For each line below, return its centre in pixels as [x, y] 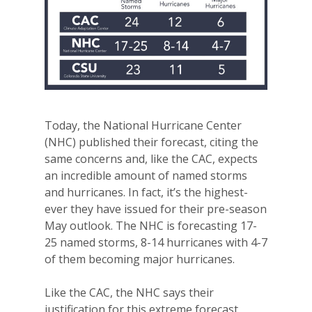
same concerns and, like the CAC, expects [151, 158]
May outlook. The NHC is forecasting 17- [151, 225]
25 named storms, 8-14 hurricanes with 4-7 [156, 242]
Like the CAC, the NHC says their [129, 292]
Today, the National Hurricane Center [143, 125]
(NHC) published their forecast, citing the [151, 142]
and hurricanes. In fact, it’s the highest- [146, 192]
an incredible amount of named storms [146, 175]
